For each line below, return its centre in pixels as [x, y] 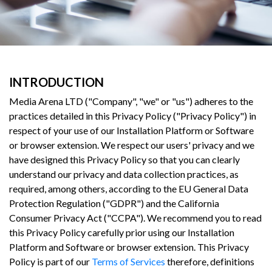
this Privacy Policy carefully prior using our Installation [122, 232]
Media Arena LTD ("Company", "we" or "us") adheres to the [131, 101]
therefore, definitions [210, 261]
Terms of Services [128, 261]
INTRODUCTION [56, 82]
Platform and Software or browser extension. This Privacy [129, 246]
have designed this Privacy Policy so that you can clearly [124, 159]
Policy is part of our [50, 261]
